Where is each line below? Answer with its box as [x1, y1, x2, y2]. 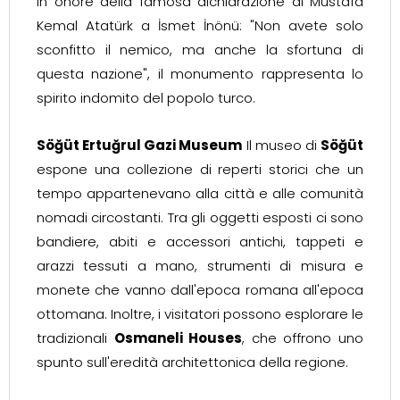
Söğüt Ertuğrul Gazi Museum [37, 136, 243, 154]
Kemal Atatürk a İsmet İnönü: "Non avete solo [37, 16, 363, 35]
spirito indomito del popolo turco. [37, 88, 255, 107]
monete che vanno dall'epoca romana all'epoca [37, 280, 363, 299]
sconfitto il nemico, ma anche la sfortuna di [37, 40, 363, 59]
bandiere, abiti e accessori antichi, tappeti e [37, 232, 363, 251]
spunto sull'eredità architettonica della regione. [37, 353, 348, 371]
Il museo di [242, 136, 321, 154]
